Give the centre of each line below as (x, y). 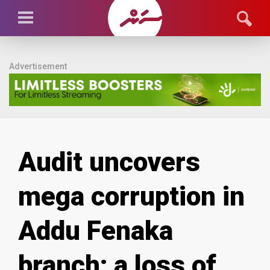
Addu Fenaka (96, 231)
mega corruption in (131, 196)
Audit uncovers (109, 162)
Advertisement (38, 66)
